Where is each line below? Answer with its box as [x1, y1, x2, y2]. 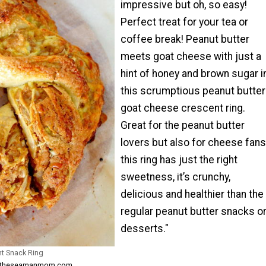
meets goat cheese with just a [121, 50, 261, 63]
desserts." [121, 223, 169, 235]
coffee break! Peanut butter [121, 33, 249, 46]
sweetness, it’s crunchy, [121, 171, 230, 183]
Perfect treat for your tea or [121, 16, 248, 28]
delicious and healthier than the [121, 188, 264, 201]
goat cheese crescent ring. [121, 102, 245, 115]
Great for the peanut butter [121, 119, 245, 132]
